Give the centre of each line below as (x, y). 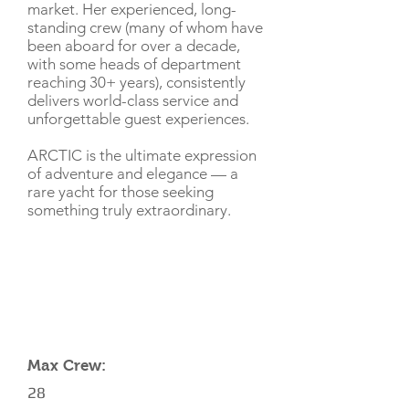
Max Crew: (67, 366)
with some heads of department (134, 64)
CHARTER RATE (73, 270)
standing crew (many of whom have (145, 27)
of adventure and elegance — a (133, 173)
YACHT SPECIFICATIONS (113, 315)
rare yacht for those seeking (121, 192)
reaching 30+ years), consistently (136, 82)
